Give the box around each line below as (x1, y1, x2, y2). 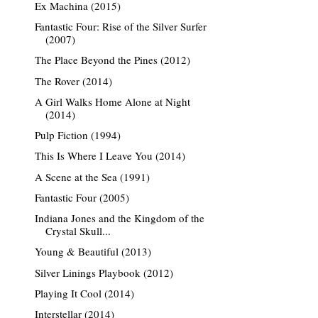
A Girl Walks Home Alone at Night (34, 94, 190, 109)
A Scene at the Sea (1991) (34, 169, 150, 184)
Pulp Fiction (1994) (34, 128, 121, 142)
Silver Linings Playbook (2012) (34, 265, 173, 280)
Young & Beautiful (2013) (34, 244, 151, 259)
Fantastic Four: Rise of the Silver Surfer (34, 19, 207, 33)
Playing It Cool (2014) (34, 285, 134, 300)
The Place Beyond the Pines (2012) (34, 53, 190, 67)
